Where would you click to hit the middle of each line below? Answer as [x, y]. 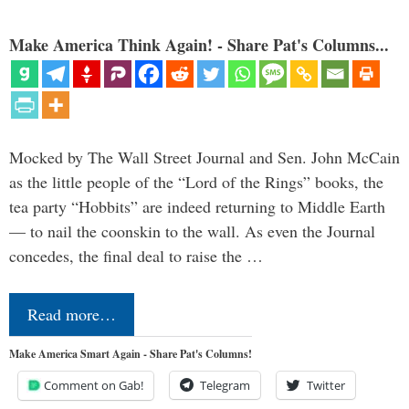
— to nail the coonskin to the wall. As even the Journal [192, 231]
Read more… [72, 314]
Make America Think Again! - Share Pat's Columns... [199, 45]
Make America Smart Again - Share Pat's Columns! [131, 354]
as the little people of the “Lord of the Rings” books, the [196, 182]
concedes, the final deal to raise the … [136, 256]
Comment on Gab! [94, 385]
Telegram [225, 385]
